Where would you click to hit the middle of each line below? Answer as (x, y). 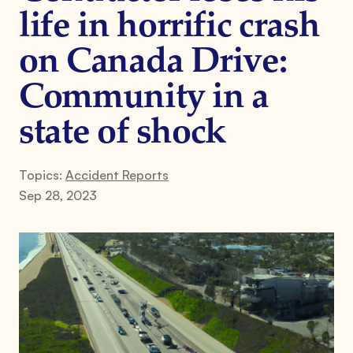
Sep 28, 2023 (58, 195)
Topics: (42, 175)
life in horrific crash (169, 27)
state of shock (123, 134)
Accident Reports (117, 175)
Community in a (144, 98)
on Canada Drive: (153, 63)
